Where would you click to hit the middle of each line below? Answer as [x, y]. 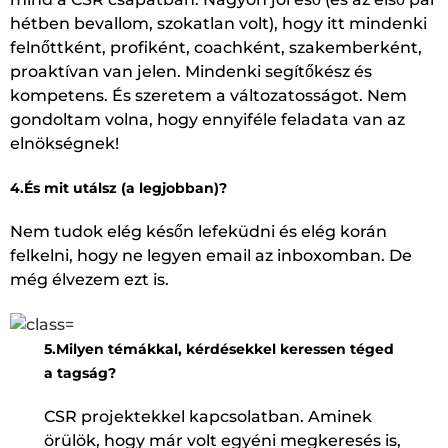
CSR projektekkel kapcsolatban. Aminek [208, 416]
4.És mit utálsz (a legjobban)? [118, 188]
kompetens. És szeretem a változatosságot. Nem [208, 95]
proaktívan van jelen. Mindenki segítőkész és [191, 71]
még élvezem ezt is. [89, 279]
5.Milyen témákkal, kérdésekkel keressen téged [219, 348]
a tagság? [80, 372]
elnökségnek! [66, 143]
